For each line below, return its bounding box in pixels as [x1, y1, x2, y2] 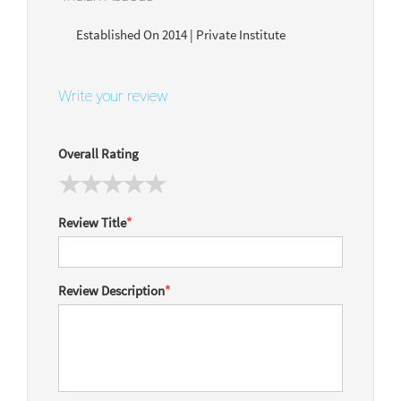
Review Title [58, 214, 126, 232]
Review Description [58, 282, 165, 300]
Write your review [58, 86, 168, 105]
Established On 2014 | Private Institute [76, 25, 288, 43]
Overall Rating [58, 144, 139, 162]
